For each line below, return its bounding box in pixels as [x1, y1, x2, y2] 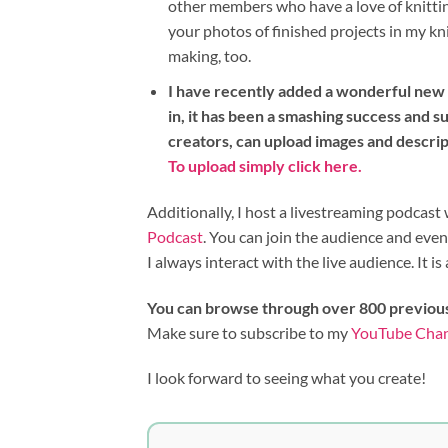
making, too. [167, 46, 251, 66]
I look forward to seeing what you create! [147, 368, 426, 388]
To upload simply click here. [167, 155, 365, 175]
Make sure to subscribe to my [147, 322, 351, 342]
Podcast [147, 226, 203, 246]
